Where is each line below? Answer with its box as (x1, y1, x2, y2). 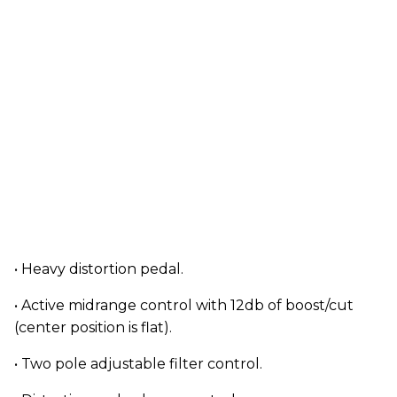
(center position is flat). (14, 318, 172, 336)
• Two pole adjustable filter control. (14, 354, 262, 372)
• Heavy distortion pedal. (14, 260, 183, 277)
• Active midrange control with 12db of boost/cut (14, 296, 354, 314)
